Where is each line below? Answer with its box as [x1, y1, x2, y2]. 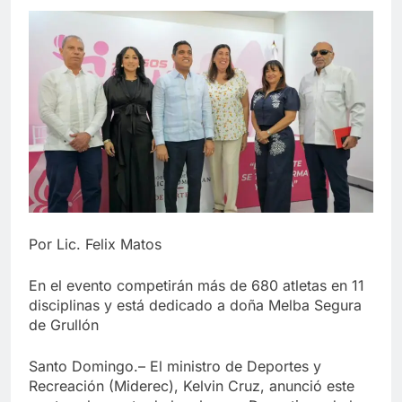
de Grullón [29, 315, 99, 334]
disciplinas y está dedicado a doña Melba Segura [29, 295, 362, 314]
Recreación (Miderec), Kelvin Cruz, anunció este [29, 376, 354, 395]
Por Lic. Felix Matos [29, 234, 162, 253]
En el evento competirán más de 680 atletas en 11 [29, 275, 364, 294]
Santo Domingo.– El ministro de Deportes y [29, 356, 321, 375]
